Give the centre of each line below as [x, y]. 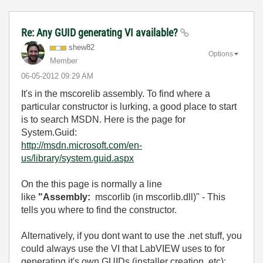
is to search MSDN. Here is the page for [103, 119]
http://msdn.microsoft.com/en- [82, 145]
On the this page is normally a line [92, 184]
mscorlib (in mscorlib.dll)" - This [158, 197]
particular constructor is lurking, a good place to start [129, 107]
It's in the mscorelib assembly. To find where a [116, 94]
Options [221, 54]
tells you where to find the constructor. [99, 210]
